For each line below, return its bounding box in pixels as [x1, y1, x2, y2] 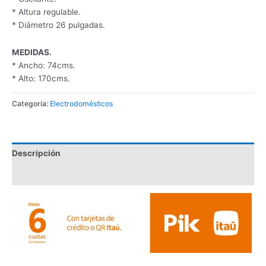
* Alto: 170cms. [12, 73, 70, 83]
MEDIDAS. [12, 47, 52, 57]
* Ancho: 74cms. [12, 60, 75, 70]
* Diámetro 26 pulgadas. [12, 20, 105, 30]
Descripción [12, 148, 61, 159]
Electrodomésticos [50, 99, 113, 108]
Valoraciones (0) [12, 169, 78, 179]
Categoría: [12, 99, 50, 108]
